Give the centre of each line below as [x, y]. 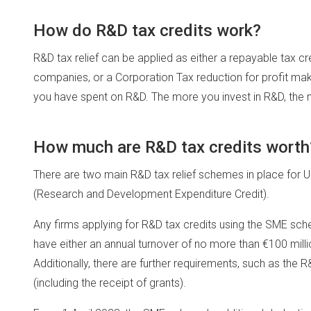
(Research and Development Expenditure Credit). [151, 194]
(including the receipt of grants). [110, 283]
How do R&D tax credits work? [147, 31]
